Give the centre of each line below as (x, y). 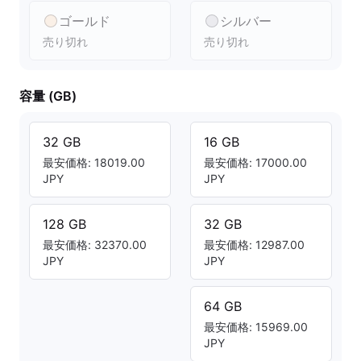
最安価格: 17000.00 (255, 162)
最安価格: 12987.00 (254, 245)
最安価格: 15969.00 (256, 327)
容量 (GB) (48, 96)
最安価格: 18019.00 (94, 162)
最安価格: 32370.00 (95, 245)
